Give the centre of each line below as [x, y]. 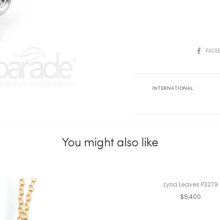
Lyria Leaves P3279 [191, 184]
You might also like [110, 142]
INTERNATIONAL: [173, 88]
